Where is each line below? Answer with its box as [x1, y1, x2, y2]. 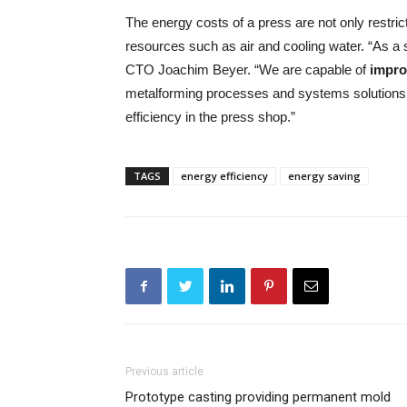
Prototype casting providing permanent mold [125, 389, 391, 405]
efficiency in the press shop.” [125, 109, 295, 124]
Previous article [125, 365, 203, 378]
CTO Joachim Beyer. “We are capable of [125, 62, 370, 77]
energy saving [288, 169, 361, 183]
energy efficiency [181, 169, 268, 183]
